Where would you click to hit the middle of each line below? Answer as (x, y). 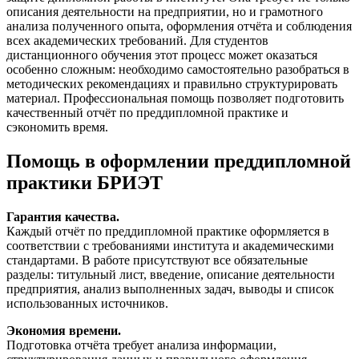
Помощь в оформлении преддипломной (179, 161)
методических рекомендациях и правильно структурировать (172, 84)
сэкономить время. (57, 127)
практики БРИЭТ (85, 183)
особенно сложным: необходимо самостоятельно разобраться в (178, 70)
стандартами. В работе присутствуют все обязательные (157, 260)
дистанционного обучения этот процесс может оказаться (162, 55)
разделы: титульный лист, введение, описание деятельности (171, 274)
